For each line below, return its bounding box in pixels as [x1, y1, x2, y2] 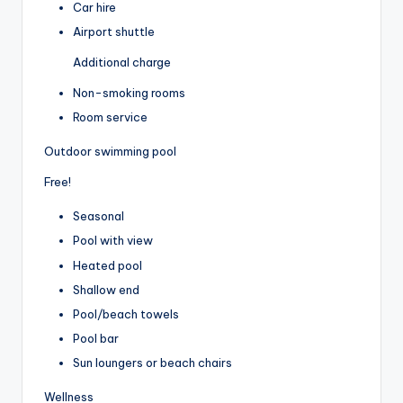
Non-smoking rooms [73, 85, 185, 101]
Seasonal [73, 209, 124, 224]
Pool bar [73, 330, 119, 345]
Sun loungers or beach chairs [73, 354, 232, 370]
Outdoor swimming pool [44, 144, 176, 159]
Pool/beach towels [73, 306, 179, 321]
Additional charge [73, 55, 171, 70]
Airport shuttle [73, 24, 155, 40]
